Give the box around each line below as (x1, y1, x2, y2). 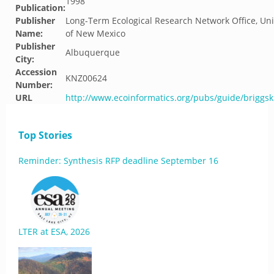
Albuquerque (65, 46, 120, 58)
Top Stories (18, 128, 72, 142)
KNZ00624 (65, 72, 107, 84)
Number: (15, 79, 53, 91)
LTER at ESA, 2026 (18, 226, 90, 237)
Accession (15, 66, 57, 78)
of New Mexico (65, 28, 125, 39)
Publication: (15, 2, 65, 13)
